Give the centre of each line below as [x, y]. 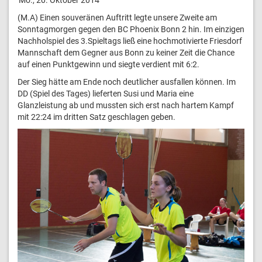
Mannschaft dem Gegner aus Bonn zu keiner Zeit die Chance [126, 52]
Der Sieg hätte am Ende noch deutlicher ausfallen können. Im [127, 82]
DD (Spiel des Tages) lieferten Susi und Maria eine [106, 93]
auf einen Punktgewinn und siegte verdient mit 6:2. [108, 64]
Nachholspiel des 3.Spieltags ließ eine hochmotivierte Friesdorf [130, 41]
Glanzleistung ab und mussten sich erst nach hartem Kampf [126, 105]
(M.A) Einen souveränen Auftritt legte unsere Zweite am [117, 17]
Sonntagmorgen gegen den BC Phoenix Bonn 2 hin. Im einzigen [131, 29]
